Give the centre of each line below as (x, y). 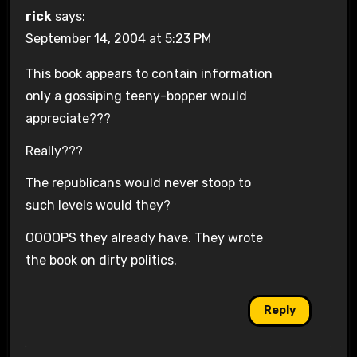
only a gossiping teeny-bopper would (136, 96)
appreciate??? (68, 118)
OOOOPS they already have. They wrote (144, 238)
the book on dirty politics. (101, 261)
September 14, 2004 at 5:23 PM (118, 38)
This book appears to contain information (149, 73)
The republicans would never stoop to (138, 183)
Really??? (54, 151)
